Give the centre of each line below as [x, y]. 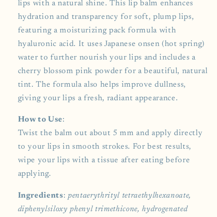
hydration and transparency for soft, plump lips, [106, 17]
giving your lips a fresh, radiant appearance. [98, 98]
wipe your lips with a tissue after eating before [104, 161]
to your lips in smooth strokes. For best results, [104, 147]
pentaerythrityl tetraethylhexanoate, [128, 195]
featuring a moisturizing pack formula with [97, 30]
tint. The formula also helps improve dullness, [102, 85]
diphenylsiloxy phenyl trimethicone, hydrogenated [103, 209]
